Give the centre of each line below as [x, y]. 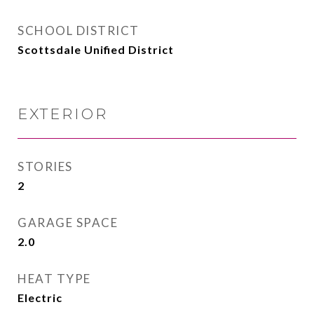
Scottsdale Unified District [96, 49]
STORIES [45, 166]
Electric [40, 298]
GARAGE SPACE [68, 223]
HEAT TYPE [54, 279]
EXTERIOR [63, 114]
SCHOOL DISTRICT [78, 30]
